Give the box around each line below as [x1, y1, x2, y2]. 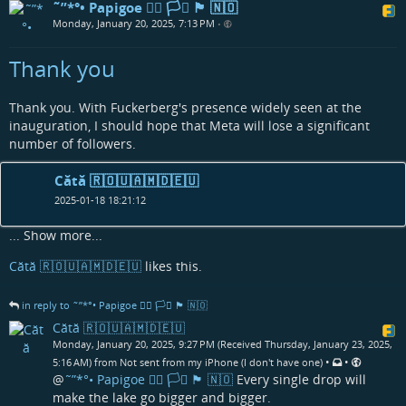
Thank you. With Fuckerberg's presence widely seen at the [9, 99, 362, 117]
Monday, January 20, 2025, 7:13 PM [53, 16, 215, 31]
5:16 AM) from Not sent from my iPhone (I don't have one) [53, 354, 323, 369]
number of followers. [9, 135, 136, 153]
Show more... [24, 227, 102, 245]
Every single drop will [233, 370, 366, 388]
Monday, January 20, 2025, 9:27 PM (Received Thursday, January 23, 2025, [53, 336, 392, 351]
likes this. [141, 257, 202, 275]
